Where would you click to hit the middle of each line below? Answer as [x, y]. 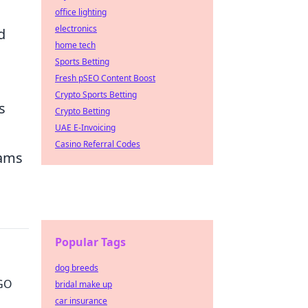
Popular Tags [90, 242]
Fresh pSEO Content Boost [105, 78]
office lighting [81, 12]
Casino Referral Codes [98, 144]
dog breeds [77, 268]
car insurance [81, 301]
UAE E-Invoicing [85, 128]
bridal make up [84, 284]
